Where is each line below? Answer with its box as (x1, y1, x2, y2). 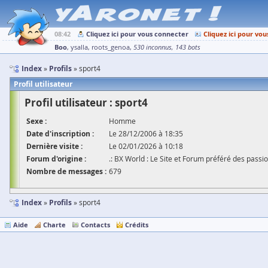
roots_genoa (92, 43, 130, 51)
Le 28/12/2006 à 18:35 (109, 129, 183, 138)
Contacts (81, 220, 110, 229)
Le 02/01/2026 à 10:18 (109, 141, 183, 151)
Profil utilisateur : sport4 (25, 96, 148, 109)
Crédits (125, 220, 148, 229)
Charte (43, 220, 66, 229)
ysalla (71, 43, 88, 51)
